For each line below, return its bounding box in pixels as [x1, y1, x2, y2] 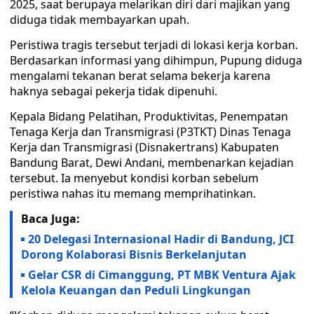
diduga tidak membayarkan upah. [10, 12, 189, 27]
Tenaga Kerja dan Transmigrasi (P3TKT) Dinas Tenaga [10, 124, 291, 139]
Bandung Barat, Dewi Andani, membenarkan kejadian [10, 155, 294, 170]
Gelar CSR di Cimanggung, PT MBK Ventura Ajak [28, 267, 296, 282]
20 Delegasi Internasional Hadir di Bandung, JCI [28, 231, 294, 247]
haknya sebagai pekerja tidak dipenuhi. [10, 83, 217, 99]
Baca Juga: [21, 211, 80, 226]
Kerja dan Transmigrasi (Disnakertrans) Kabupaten [10, 139, 279, 155]
